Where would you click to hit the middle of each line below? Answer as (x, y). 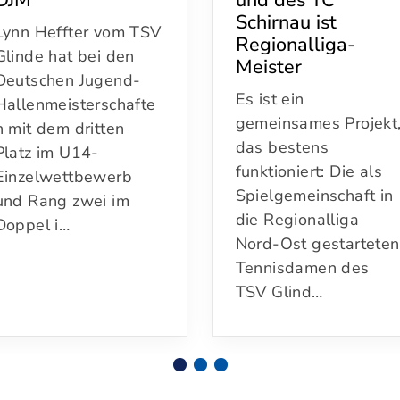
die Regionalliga (298, 219)
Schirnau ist (286, 22)
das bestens (283, 147)
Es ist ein (271, 99)
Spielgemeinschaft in (315, 195)
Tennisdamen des (303, 267)
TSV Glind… (280, 292)
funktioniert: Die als (309, 171)
